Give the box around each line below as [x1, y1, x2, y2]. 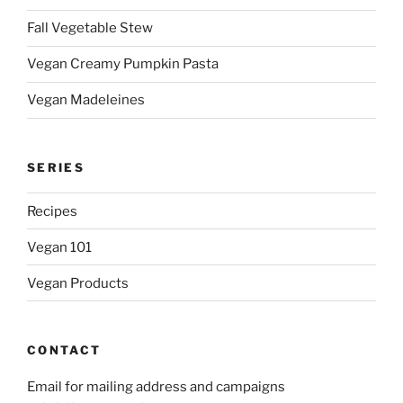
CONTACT [27, 343, 102, 358]
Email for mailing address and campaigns [27, 378, 285, 395]
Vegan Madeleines [27, 92, 145, 109]
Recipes [27, 202, 77, 219]
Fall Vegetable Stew [27, 20, 153, 37]
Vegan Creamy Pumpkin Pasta [27, 56, 219, 73]
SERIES [27, 159, 85, 175]
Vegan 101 [27, 238, 92, 255]
